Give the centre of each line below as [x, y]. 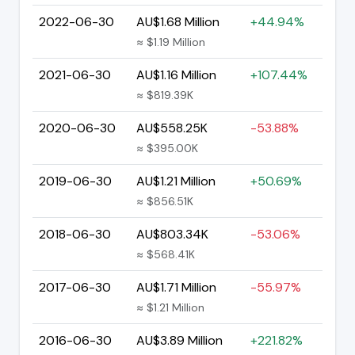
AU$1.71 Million [176, 287]
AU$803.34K [172, 234]
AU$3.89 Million [179, 340]
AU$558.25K [172, 128]
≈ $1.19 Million [171, 42]
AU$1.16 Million [176, 74]
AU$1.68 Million [178, 21]
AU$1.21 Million [176, 181]
